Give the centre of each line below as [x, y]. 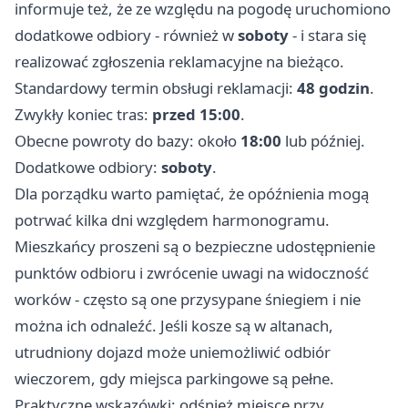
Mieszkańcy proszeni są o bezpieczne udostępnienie [195, 247]
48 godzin [333, 88]
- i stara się [327, 36]
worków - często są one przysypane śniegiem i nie [188, 300]
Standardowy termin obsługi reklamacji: [156, 88]
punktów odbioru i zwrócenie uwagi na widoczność [192, 273]
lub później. [323, 141]
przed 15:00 [196, 115]
